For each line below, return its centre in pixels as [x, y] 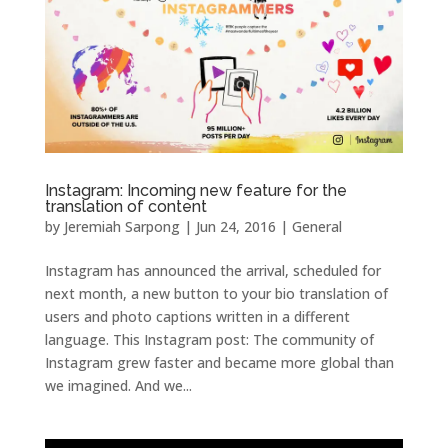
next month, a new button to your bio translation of [216, 293]
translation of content [125, 206]
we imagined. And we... [118, 385]
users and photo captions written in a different [197, 316]
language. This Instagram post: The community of [209, 339]
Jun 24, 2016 [235, 226]
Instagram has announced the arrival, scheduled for [212, 270]
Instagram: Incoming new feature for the [195, 190]
